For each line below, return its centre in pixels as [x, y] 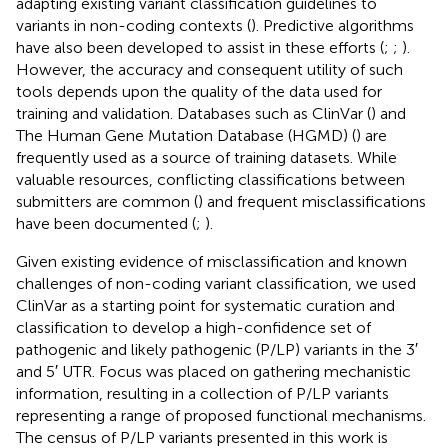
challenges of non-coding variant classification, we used [216, 283]
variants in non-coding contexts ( [133, 25]
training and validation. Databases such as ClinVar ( [193, 113]
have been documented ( [106, 223]
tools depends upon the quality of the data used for [199, 91]
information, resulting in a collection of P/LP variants [202, 393]
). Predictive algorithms [332, 25]
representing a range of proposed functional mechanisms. [221, 415]
